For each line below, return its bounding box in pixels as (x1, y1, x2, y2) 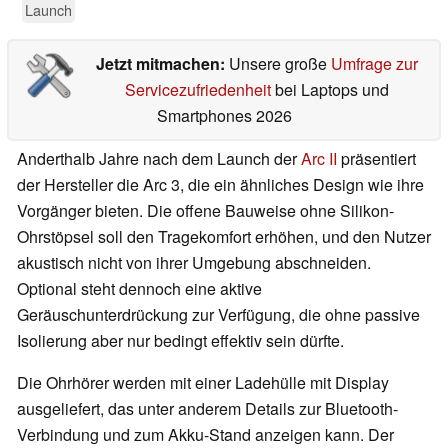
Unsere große (228, 52, 331, 76)
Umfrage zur (330, 52, 418, 76)
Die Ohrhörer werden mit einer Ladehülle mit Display (17, 371, 389, 395)
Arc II (301, 147, 337, 171)
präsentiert (337, 147, 416, 171)
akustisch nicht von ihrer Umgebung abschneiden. (17, 251, 371, 275)
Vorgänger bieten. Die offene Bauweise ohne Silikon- (17, 199, 394, 223)
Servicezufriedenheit (124, 78, 271, 102)
